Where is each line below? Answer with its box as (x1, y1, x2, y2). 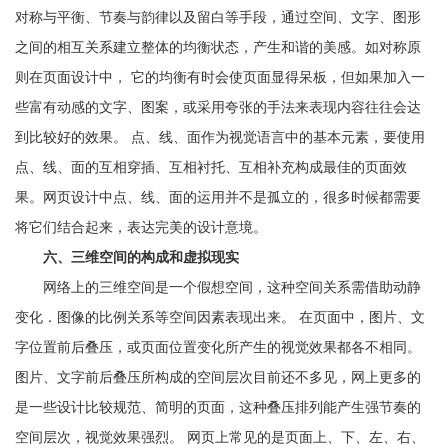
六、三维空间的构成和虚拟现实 (43, 250, 239, 265)
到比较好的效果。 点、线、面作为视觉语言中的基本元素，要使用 (15, 130, 425, 145)
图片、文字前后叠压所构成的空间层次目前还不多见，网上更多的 (15, 370, 421, 385)
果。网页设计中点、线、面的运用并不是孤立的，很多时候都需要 (15, 190, 421, 205)
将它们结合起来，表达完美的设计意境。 (15, 220, 267, 235)
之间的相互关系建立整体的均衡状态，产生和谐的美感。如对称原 (15, 40, 421, 55)
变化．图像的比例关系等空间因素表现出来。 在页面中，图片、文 (15, 310, 425, 325)
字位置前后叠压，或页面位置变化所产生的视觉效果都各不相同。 (15, 340, 421, 355)
